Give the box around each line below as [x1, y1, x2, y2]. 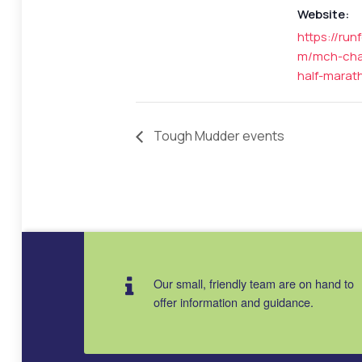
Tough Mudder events [151, 126, 284, 145]
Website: [297, 5, 349, 23]
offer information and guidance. [154, 293, 314, 310]
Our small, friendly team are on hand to [154, 274, 355, 292]
